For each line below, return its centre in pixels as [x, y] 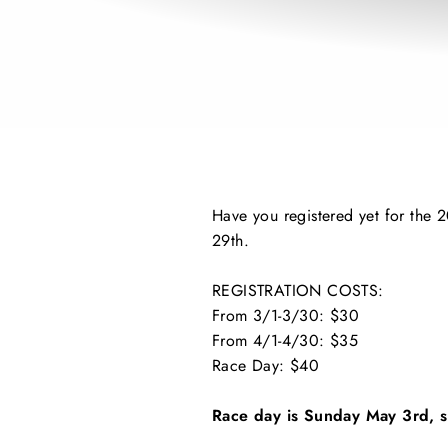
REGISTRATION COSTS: [298, 290]
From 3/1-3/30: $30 [286, 315]
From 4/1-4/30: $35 [285, 340]
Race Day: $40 [266, 365]
